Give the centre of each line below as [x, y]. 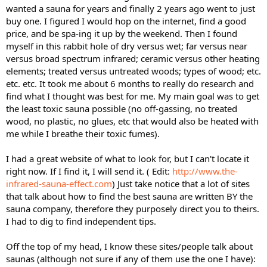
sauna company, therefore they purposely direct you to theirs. [133, 208]
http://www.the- [205, 171]
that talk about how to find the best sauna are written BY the [129, 196]
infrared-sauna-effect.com [59, 183]
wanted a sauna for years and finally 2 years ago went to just [131, 8]
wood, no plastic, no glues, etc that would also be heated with [132, 121]
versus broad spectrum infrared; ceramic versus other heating [133, 58]
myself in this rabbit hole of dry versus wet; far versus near [127, 46]
